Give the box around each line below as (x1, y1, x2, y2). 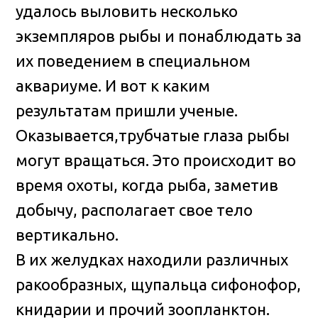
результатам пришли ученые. (16, 102, 238, 120)
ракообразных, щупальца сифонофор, (16, 275, 302, 294)
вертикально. (16, 226, 119, 244)
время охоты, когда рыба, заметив (16, 176, 279, 194)
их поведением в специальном (16, 52, 251, 70)
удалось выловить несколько (16, 2, 238, 21)
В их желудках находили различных (16, 251, 289, 269)
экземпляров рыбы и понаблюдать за (16, 27, 302, 45)
